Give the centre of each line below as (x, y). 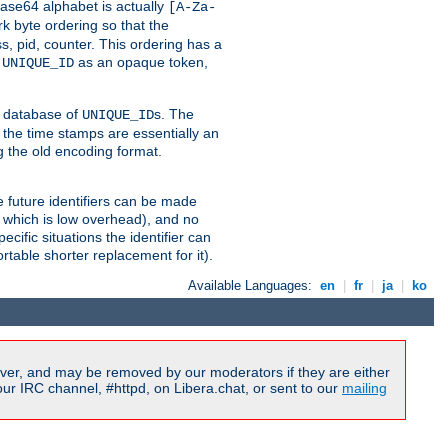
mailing (364, 388)
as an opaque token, (141, 61)
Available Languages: (252, 285)
